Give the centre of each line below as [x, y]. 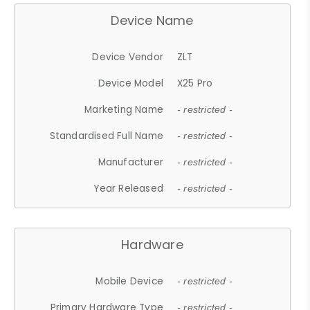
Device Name [152, 20]
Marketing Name [124, 109]
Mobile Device [130, 281]
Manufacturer [131, 162]
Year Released [129, 188]
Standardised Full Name [107, 136]
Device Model [131, 83]
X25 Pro [195, 83]
